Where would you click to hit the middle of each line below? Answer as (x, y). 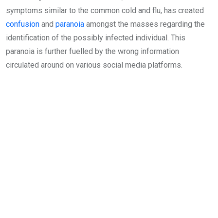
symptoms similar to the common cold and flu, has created (105, 11)
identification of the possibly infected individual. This (96, 38)
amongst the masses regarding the (145, 24)
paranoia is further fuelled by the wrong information (92, 52)
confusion (23, 24)
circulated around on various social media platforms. (94, 65)
